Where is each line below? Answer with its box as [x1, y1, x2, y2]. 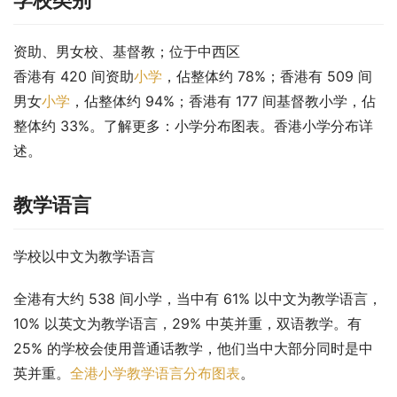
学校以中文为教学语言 [13, 247, 155, 266]
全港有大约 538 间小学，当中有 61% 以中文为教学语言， [13, 290, 382, 308]
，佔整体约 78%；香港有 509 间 [162, 67, 372, 86]
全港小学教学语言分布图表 [70, 364, 240, 383]
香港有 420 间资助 [13, 67, 134, 86]
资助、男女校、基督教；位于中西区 [13, 43, 240, 61]
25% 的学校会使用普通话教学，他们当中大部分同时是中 [13, 339, 373, 358]
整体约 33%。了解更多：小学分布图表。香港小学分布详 [13, 117, 373, 136]
